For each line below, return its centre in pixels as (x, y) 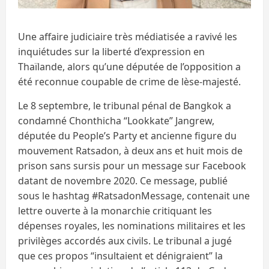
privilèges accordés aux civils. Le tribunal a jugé (125, 240)
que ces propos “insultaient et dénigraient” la (120, 255)
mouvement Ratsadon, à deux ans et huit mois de (130, 150)
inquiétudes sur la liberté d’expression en (111, 51)
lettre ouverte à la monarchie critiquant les (115, 210)
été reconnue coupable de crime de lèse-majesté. (129, 81)
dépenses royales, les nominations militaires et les (132, 225)
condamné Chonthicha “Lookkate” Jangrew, (116, 120)
